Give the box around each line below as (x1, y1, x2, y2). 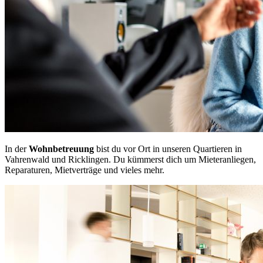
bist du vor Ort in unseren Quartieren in (94, 144, 242, 154)
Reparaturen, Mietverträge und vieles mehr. (5, 165, 164, 176)
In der (5, 144, 29, 154)
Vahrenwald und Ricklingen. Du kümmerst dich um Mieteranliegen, (5, 154, 256, 165)
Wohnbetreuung (29, 144, 94, 154)
